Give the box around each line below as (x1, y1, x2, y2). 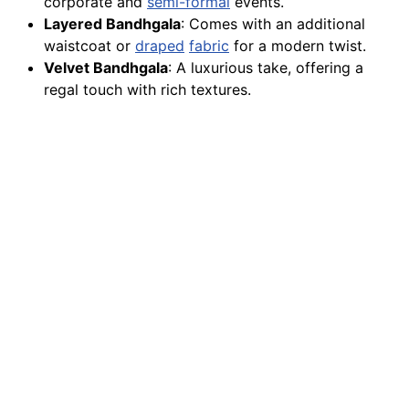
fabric (189, 37, 229, 56)
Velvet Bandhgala (44, 58, 168, 78)
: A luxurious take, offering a (168, 58, 363, 78)
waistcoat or (44, 37, 135, 56)
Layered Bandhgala (44, 15, 181, 34)
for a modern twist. (229, 37, 366, 56)
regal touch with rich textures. (44, 80, 251, 100)
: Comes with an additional (181, 15, 365, 34)
